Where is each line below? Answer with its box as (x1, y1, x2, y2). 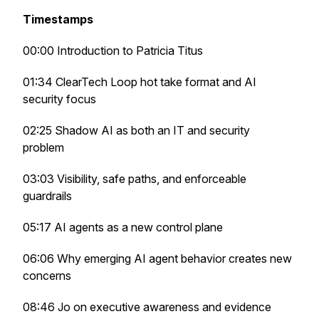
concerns (23, 268, 74, 283)
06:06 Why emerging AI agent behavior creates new (23, 251, 292, 266)
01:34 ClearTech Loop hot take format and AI (23, 75, 256, 89)
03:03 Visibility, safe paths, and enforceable (23, 172, 246, 186)
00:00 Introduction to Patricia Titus (23, 43, 206, 58)
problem (23, 140, 67, 155)
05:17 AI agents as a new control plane (23, 220, 226, 234)
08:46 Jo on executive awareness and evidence (23, 300, 274, 314)
